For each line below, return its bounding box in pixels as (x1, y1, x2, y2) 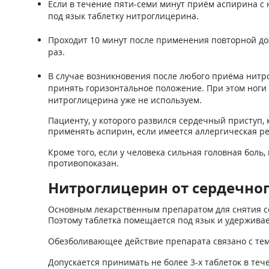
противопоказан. (47, 157, 119, 169)
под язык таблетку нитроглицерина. (47, 10, 199, 22)
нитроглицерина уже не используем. (47, 94, 202, 106)
